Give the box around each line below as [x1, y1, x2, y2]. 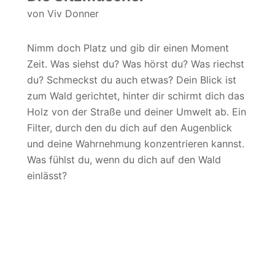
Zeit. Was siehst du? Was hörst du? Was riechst [27, 57, 244, 70]
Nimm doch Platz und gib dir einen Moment [27, 41, 229, 54]
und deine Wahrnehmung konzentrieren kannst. [27, 137, 244, 150]
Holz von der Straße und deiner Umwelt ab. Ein [27, 105, 246, 118]
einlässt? [27, 169, 67, 182]
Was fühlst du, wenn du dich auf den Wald [27, 153, 221, 166]
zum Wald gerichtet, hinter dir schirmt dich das [27, 89, 244, 102]
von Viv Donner [27, 7, 99, 20]
